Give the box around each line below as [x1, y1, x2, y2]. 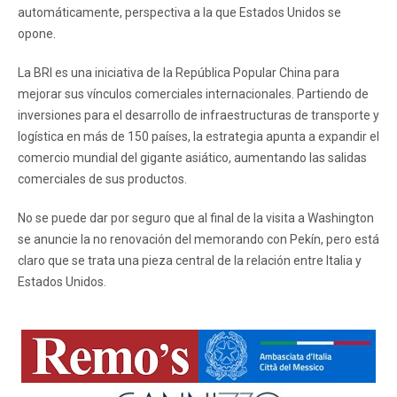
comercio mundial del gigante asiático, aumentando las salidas [18, 150, 367, 165]
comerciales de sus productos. [18, 171, 187, 186]
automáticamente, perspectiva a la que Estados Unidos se [18, 4, 341, 19]
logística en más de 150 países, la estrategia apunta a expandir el [18, 128, 379, 144]
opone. [18, 26, 56, 41]
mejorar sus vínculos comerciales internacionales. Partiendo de [18, 86, 369, 101]
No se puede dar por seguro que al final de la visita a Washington [18, 210, 374, 225]
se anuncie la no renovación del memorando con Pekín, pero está [18, 231, 379, 246]
